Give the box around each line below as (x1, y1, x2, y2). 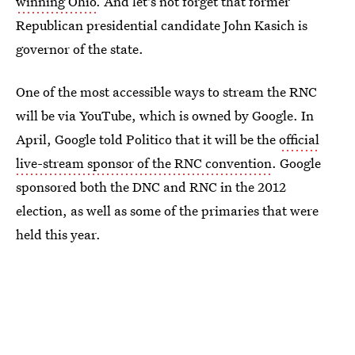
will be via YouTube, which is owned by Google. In (16, 106, 314, 124)
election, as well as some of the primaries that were (16, 201, 319, 219)
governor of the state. (16, 40, 143, 58)
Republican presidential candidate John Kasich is (16, 16, 307, 34)
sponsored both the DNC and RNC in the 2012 (16, 177, 286, 196)
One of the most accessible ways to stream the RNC (16, 82, 317, 101)
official (279, 130, 319, 148)
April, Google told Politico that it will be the (16, 130, 279, 148)
